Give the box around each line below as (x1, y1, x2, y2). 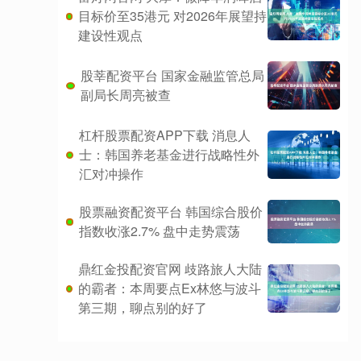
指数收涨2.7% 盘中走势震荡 (79, 222, 241, 241)
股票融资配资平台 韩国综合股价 (79, 202, 263, 222)
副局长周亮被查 (80, 85, 171, 105)
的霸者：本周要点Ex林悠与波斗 (77, 279, 261, 298)
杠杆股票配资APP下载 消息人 (78, 126, 251, 145)
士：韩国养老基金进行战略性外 (78, 145, 259, 164)
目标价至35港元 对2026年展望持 (78, 6, 268, 26)
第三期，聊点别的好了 (77, 298, 207, 317)
